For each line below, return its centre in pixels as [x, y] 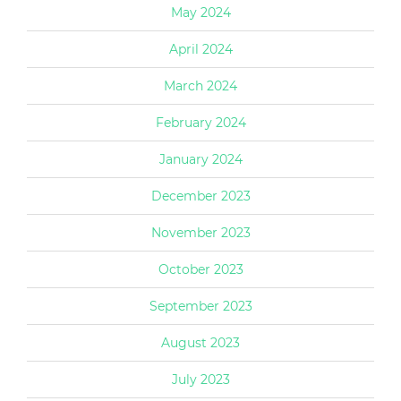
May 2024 [200, 12]
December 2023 [200, 196]
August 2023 [200, 342]
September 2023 [200, 306]
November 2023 [200, 232]
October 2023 [200, 269]
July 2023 [200, 379]
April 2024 [200, 49]
